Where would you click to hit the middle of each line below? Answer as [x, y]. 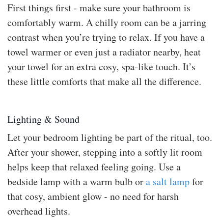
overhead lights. [39, 211]
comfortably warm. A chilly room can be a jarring [107, 22]
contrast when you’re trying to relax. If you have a [106, 37]
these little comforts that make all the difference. [104, 81]
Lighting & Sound [43, 119]
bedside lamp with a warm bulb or [75, 181]
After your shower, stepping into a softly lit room [105, 152]
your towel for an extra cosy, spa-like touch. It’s [101, 66]
